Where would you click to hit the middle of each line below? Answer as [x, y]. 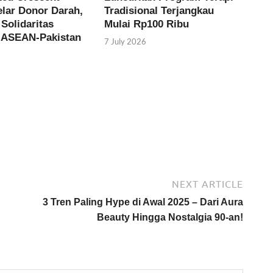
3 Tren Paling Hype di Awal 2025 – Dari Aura [143, 202]
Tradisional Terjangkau [159, 10]
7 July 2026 [126, 42]
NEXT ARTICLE [207, 184]
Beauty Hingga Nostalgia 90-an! [170, 217]
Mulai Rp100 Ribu [147, 24]
